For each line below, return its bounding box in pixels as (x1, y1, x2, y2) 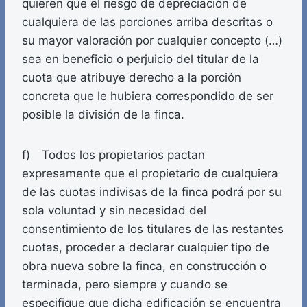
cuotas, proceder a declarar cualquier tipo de (22, 241, 269, 255)
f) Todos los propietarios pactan (22, 148, 205, 162)
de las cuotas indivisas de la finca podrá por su (22, 185, 282, 199)
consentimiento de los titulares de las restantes (22, 222, 284, 236)
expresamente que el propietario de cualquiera (22, 167, 278, 181)
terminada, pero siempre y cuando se (22, 278, 228, 292)
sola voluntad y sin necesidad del (22, 204, 206, 218)
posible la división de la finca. (22, 108, 184, 122)
